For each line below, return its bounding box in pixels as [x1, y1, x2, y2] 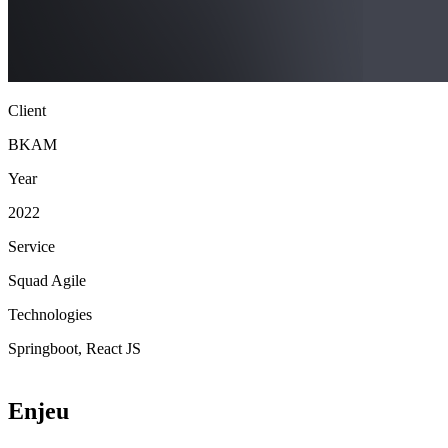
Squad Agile [8, 271, 86, 289]
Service [8, 237, 55, 255]
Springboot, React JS [8, 339, 141, 357]
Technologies [8, 305, 92, 323]
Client [8, 101, 46, 119]
